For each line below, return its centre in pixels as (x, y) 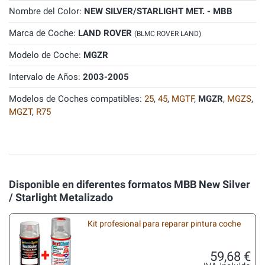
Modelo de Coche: (46, 55)
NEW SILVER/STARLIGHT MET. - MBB (158, 11)
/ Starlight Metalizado (61, 197)
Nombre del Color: (46, 11)
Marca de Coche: (43, 33)
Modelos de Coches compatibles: (77, 99)
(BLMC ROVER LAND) (168, 34)
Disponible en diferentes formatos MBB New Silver (130, 184)
